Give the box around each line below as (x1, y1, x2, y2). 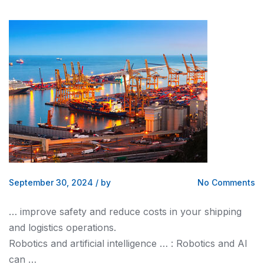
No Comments (197, 177, 255, 187)
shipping (204, 206, 242, 217)
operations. (63, 222, 116, 233)
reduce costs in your (106, 206, 204, 217)
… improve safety (9, 206, 90, 217)
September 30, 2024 (9, 177, 93, 187)
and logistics (9, 222, 63, 233)
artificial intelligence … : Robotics (67, 237, 218, 249)
